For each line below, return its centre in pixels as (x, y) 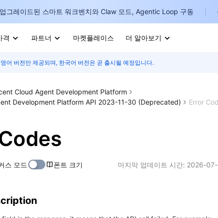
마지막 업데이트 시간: (151, 164)
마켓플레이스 (93, 38)
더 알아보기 (144, 38)
